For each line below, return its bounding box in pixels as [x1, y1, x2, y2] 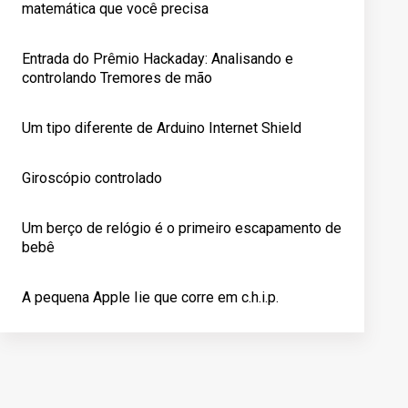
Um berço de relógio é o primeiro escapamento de [22, 219, 342, 237]
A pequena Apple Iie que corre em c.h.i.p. [22, 289, 279, 306]
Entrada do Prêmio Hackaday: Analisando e [22, 50, 293, 67]
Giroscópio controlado [22, 169, 162, 187]
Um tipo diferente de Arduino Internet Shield [22, 119, 301, 137]
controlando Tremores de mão [22, 69, 212, 87]
